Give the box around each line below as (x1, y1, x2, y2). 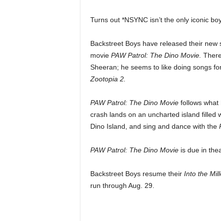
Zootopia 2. (90, 75, 126, 83)
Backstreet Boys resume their (90, 170, 184, 178)
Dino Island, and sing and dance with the (90, 122, 219, 130)
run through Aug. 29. (90, 182, 156, 189)
